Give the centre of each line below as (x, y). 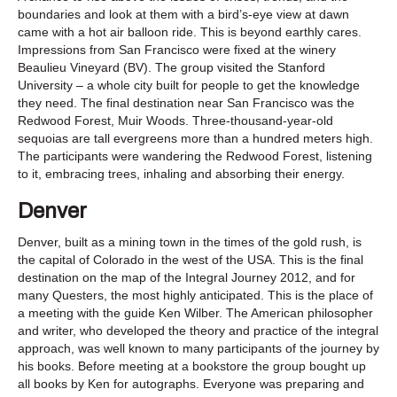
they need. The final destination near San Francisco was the (186, 102)
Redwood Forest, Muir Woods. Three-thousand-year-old (175, 120)
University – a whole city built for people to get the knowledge (189, 85)
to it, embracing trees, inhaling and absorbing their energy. (181, 173)
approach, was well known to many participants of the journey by (198, 348)
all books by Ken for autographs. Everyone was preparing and (191, 383)
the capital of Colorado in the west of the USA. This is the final (191, 259)
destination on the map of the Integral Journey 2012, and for (187, 277)
